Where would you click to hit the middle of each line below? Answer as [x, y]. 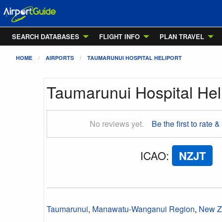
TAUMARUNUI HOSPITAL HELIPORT [135, 58]
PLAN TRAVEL [182, 36]
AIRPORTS [60, 58]
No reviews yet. [117, 124]
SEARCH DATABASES [46, 36]
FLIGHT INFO [119, 36]
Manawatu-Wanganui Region [143, 209]
